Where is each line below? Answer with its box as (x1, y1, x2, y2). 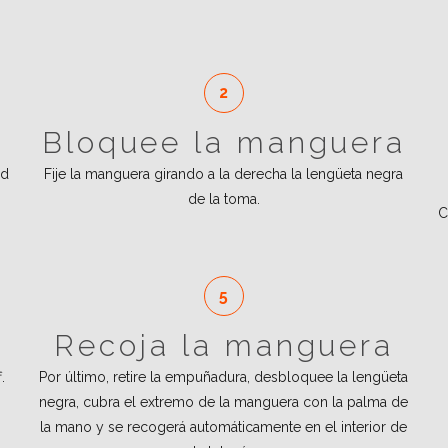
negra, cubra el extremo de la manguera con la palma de (39, 394, 409, 410)
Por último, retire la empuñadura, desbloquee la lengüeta (39, 369, 409, 385)
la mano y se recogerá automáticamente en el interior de (40, 419, 408, 435)
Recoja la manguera (53, 328, 395, 363)
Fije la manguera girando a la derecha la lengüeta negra (44, 166, 404, 182)
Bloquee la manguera (41, 125, 407, 160)
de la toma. (187, 191, 260, 207)
